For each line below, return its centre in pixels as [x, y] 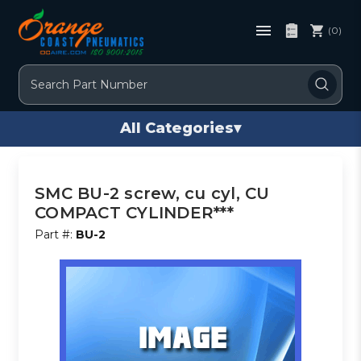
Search [39, 73]
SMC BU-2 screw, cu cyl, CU [152, 193]
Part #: [56, 234]
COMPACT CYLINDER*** [134, 212]
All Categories [177, 129]
